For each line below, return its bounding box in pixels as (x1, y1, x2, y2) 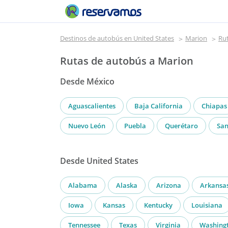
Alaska (116, 180, 137, 190)
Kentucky (144, 200, 173, 210)
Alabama (68, 180, 97, 190)
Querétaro (165, 121, 198, 130)
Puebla (124, 121, 146, 130)
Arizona (156, 180, 181, 190)
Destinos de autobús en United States (60, 34, 174, 43)
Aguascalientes (68, 101, 116, 110)
